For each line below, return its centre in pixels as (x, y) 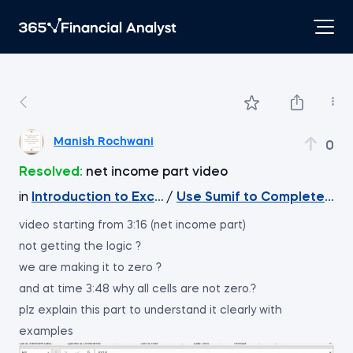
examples (46, 332)
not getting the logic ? (80, 247)
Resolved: (51, 173)
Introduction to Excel (99, 198)
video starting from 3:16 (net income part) (132, 225)
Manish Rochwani (104, 141)
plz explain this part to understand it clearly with (150, 310)
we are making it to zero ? (90, 268)
